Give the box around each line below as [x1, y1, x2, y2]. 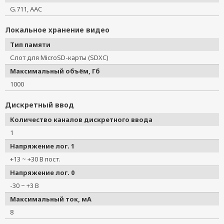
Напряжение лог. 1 [10, 141, 74, 150]
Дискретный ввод [5, 100, 74, 109]
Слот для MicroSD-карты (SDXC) [10, 53, 115, 62]
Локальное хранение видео [5, 25, 109, 34]
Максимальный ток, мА [10, 194, 91, 203]
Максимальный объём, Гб [10, 66, 100, 75]
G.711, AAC [10, 4, 42, 13]
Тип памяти [10, 40, 50, 49]
